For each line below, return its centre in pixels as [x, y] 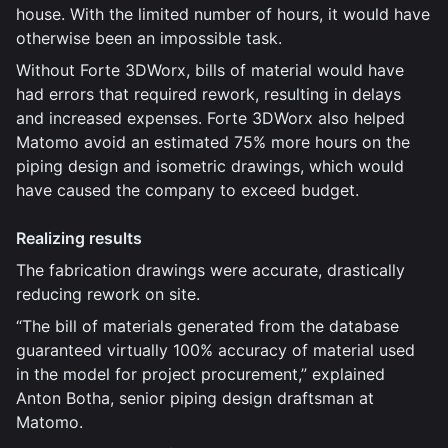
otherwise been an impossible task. [149, 38]
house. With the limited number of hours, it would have [223, 14]
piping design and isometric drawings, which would [210, 166]
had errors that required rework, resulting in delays [208, 94]
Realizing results [79, 238]
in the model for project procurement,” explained [200, 374]
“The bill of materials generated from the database [207, 326]
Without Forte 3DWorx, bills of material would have [210, 70]
